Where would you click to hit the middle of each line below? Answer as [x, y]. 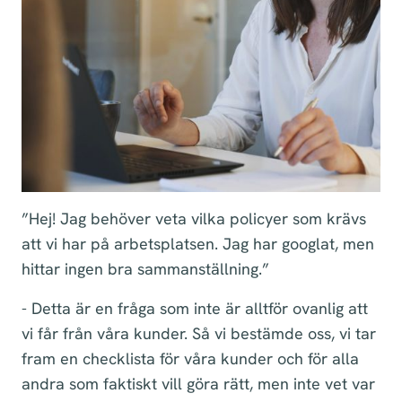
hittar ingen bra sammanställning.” [145, 269]
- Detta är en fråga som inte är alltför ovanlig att [195, 308]
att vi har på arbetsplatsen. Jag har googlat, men [198, 244]
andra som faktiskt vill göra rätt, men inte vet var [198, 384]
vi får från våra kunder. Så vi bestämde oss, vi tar [199, 333]
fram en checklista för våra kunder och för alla [190, 358]
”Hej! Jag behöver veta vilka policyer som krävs [194, 218]
